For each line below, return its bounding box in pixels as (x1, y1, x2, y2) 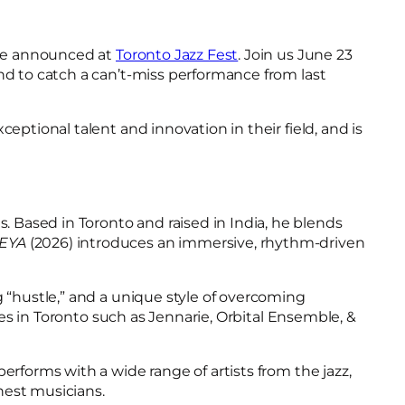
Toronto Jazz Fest (116, 46, 239, 63)
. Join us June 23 (238, 46, 353, 63)
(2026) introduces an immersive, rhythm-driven (25, 234, 365, 251)
